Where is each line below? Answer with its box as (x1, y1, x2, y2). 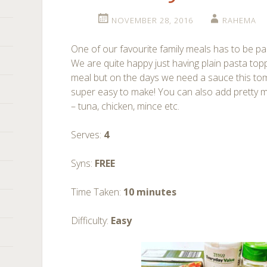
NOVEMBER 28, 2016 (111, 15, 193, 26)
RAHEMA (222, 15, 256, 26)
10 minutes (123, 185, 177, 198)
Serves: (71, 128, 104, 141)
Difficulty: (71, 214, 111, 227)
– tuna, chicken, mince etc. (71, 100, 180, 113)
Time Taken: (71, 185, 124, 198)
